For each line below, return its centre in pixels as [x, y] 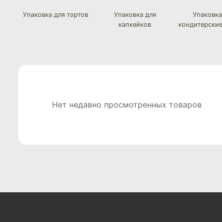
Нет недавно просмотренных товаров [127, 104]
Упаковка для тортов [55, 15]
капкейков [135, 25]
